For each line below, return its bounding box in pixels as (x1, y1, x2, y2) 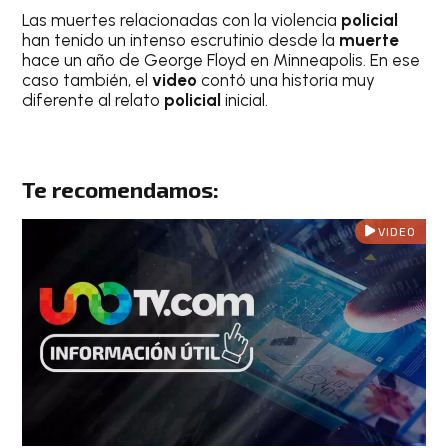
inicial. (221, 89, 269, 110)
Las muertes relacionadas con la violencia (22, 9, 342, 30)
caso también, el (22, 69, 153, 90)
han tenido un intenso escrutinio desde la (22, 29, 340, 50)
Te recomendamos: (22, 176, 220, 204)
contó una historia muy (197, 69, 376, 90)
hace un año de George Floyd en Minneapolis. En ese (22, 49, 421, 70)
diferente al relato (22, 89, 165, 110)
